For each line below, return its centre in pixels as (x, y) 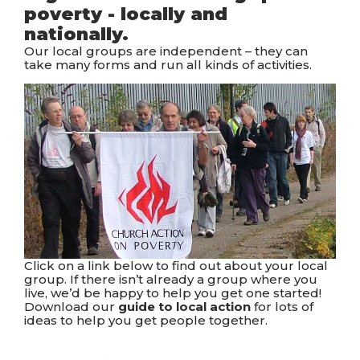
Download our (71, 306)
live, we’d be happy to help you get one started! (173, 292)
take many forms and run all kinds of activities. (168, 65)
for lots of (282, 306)
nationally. (76, 35)
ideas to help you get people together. (146, 320)
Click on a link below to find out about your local (176, 265)
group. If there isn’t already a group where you (171, 279)
